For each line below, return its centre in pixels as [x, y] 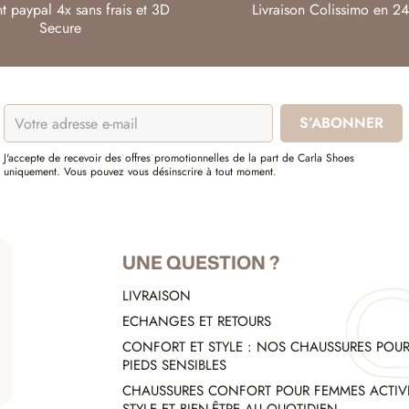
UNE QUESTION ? [200, 262]
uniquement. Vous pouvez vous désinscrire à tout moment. [141, 172]
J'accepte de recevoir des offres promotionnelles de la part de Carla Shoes [179, 158]
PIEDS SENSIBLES [174, 366]
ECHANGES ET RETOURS [196, 322]
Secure [61, 28]
